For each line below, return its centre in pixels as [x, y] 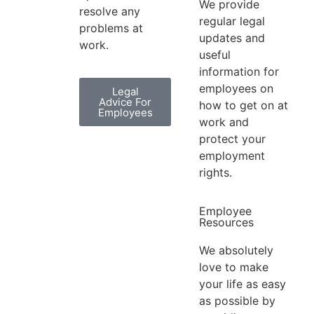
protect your [232, 139]
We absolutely [236, 250]
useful [214, 55]
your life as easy [242, 284]
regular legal [232, 21]
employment [232, 156]
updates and [232, 38]
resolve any [110, 12]
